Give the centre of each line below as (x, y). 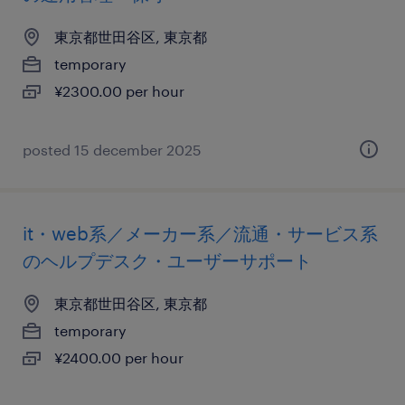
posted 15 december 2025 (112, 150)
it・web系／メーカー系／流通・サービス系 (200, 233)
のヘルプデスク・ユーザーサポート (167, 260)
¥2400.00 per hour (119, 358)
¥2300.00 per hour (119, 91)
